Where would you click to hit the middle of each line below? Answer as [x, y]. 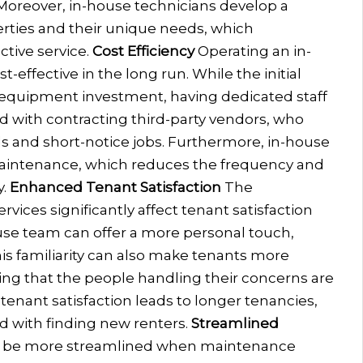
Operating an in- [254, 51]
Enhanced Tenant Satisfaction [115, 187]
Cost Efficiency [143, 51]
